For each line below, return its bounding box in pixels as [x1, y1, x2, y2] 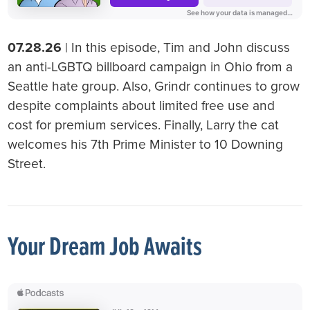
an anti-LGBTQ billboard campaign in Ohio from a [8, 59, 293, 75]
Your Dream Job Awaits [8, 231, 203, 264]
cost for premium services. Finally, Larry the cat [8, 117, 280, 134]
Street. [8, 156, 46, 172]
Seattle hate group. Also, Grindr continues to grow [8, 78, 300, 95]
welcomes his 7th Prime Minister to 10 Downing [8, 136, 284, 153]
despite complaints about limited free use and [8, 98, 275, 114]
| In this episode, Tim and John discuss [62, 39, 291, 56]
